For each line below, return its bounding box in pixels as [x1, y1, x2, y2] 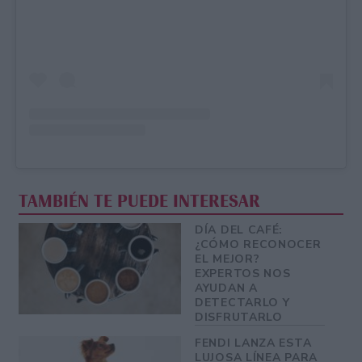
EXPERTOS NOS [195, 266, 291, 282]
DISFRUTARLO [195, 309, 283, 326]
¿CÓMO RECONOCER [195, 237, 322, 253]
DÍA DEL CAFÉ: [195, 222, 284, 238]
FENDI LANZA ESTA [195, 335, 312, 351]
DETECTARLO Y [195, 295, 290, 311]
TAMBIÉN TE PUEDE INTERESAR [19, 191, 261, 213]
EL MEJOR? [195, 251, 260, 267]
